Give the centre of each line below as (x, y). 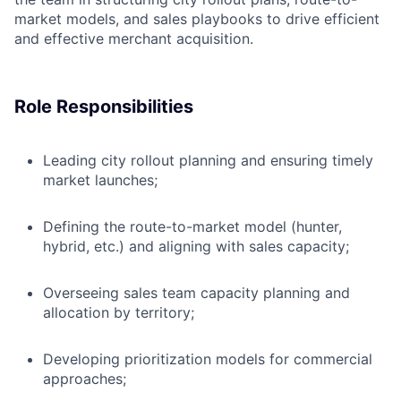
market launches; (100, 180)
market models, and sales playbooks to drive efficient (197, 19)
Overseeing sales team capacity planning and (196, 293)
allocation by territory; (119, 313)
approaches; (85, 379)
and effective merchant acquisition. (134, 39)
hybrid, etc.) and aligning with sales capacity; (196, 247)
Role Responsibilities (104, 107)
